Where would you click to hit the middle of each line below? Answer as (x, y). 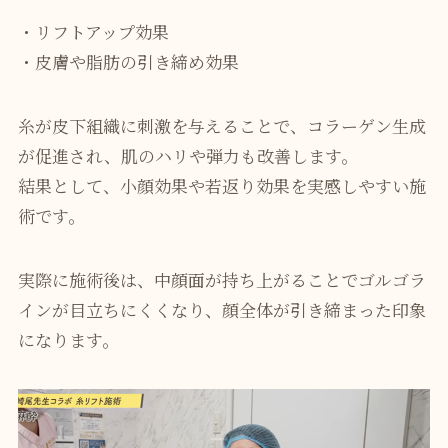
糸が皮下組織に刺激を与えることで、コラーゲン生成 (221, 125)
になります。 (68, 340)
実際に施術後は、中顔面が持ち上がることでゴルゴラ (221, 280)
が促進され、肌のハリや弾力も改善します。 (187, 155)
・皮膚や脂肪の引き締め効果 (128, 61)
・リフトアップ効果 (93, 31)
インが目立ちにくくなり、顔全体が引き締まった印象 (221, 310)
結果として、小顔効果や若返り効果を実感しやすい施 (221, 185)
